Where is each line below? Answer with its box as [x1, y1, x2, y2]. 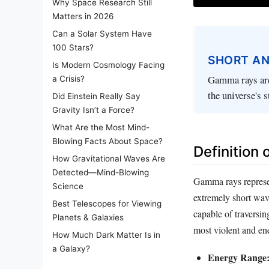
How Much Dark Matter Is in [52, 230, 160, 240]
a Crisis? [52, 74, 85, 83]
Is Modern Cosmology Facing [52, 60, 165, 70]
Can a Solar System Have [52, 29, 152, 38]
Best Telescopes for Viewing [52, 199, 162, 208]
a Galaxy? [52, 244, 90, 253]
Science [52, 181, 83, 191]
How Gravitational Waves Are [52, 154, 165, 163]
